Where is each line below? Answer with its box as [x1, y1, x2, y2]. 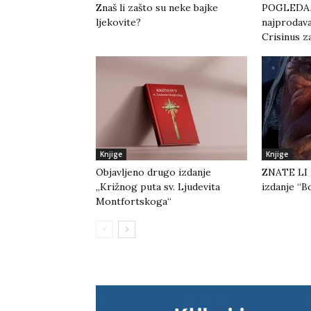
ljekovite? [96, 16, 141, 29]
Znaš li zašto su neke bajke [96, 1, 218, 15]
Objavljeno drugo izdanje [96, 166, 211, 179]
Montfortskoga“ [96, 195, 171, 208]
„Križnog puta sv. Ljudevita [96, 180, 220, 194]
